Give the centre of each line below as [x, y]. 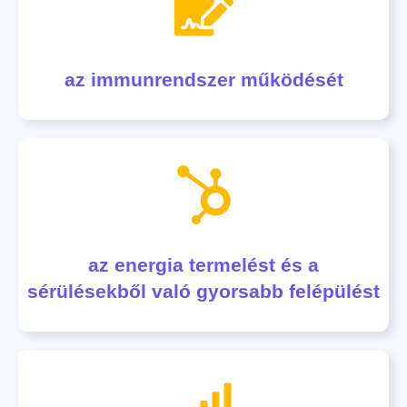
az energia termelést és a [203, 265]
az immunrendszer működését [203, 79]
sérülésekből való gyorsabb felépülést [203, 291]
